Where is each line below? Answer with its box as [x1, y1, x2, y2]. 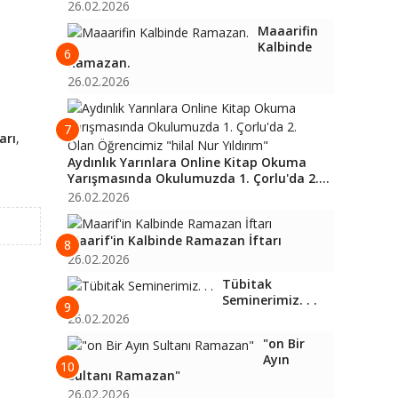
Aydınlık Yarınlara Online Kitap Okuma [68, 154, 306, 171]
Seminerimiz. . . [222, 291, 317, 308]
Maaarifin [258, 22, 318, 39]
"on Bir [263, 335, 305, 352]
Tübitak [222, 275, 272, 292]
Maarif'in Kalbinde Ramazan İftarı [68, 232, 282, 249]
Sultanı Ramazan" [68, 367, 180, 384]
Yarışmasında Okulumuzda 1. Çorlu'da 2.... [68, 170, 330, 187]
